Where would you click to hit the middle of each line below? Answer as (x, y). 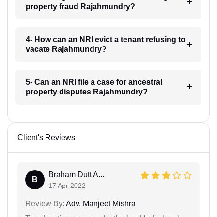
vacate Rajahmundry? (66, 49)
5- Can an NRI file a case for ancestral (94, 82)
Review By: (45, 203)
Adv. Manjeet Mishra (100, 203)
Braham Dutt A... (76, 174)
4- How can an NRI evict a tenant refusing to (105, 39)
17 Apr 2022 (67, 185)
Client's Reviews (46, 137)
